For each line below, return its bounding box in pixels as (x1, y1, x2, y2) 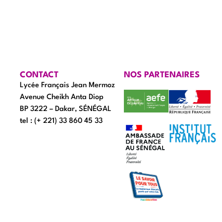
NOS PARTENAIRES (124, 70, 200, 79)
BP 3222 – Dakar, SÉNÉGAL (20, 105, 111, 113)
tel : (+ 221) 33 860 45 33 (20, 117, 103, 125)
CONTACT (20, 70, 58, 79)
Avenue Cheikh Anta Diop (20, 93, 104, 101)
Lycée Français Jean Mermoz (20, 81, 115, 89)
